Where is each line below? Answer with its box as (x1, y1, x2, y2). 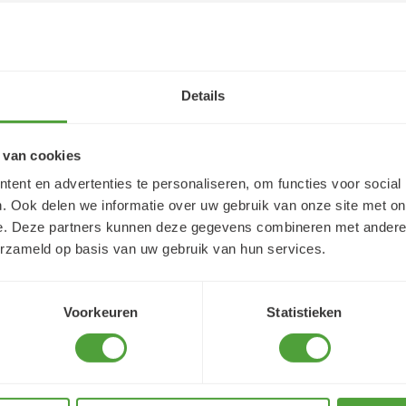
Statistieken (266, 304, 343, 320)
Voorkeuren (63, 304, 138, 320)
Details (180, 87, 226, 103)
